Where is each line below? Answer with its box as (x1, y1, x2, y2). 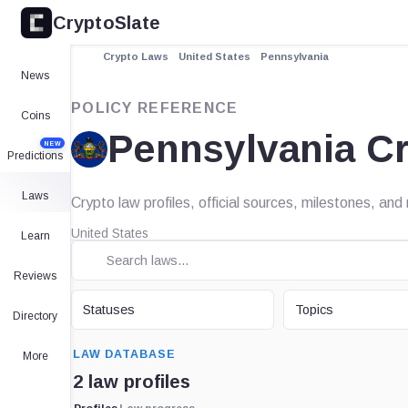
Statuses (83, 302, 135, 317)
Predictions (7, 149, 63, 162)
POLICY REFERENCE (71, 100, 239, 116)
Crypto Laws (103, 51, 168, 62)
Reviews (14, 270, 56, 282)
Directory (13, 310, 57, 322)
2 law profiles (73, 372, 190, 392)
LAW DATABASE (73, 348, 175, 361)
